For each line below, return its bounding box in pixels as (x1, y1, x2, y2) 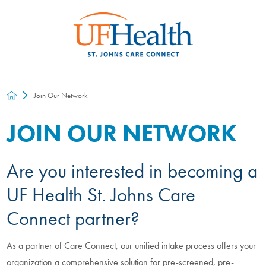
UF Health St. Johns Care (7, 182, 196, 208)
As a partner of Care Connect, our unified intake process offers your (7, 239, 256, 252)
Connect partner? (7, 206, 140, 232)
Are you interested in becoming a (7, 159, 258, 184)
